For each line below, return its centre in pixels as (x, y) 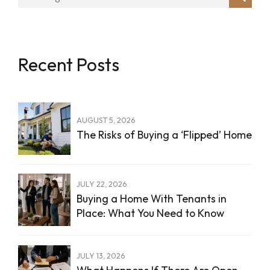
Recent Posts (69, 64)
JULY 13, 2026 (101, 255)
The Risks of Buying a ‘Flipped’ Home (164, 134)
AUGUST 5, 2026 (106, 120)
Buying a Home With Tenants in (152, 199)
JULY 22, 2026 (102, 184)
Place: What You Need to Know (150, 213)
